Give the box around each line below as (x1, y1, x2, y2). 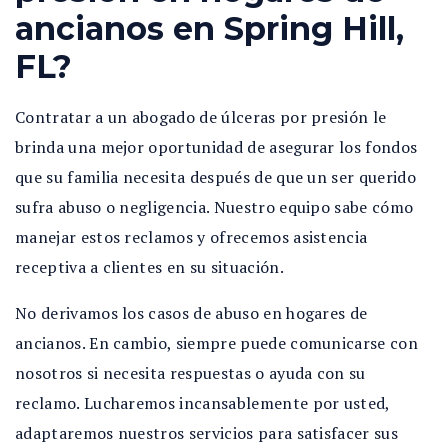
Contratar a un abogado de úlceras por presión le (15, 106, 387, 128)
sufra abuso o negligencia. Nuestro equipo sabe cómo (15, 196, 414, 218)
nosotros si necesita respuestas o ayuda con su (15, 362, 366, 384)
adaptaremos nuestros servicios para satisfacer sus (15, 422, 399, 444)
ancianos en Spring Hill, (15, 9, 404, 48)
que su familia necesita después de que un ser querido (15, 166, 416, 188)
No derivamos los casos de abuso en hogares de (15, 302, 368, 324)
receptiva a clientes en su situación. (15, 256, 284, 278)
